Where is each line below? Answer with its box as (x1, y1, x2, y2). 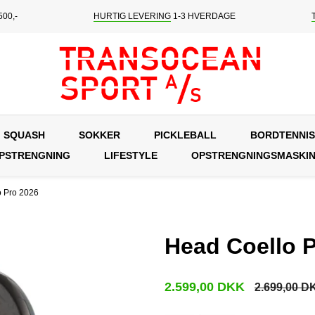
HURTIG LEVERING (93, 11, 171, 21)
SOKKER (79, 129, 120, 141)
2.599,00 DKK (165, 279, 245, 294)
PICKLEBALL (154, 129, 217, 141)
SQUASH (4, 129, 45, 141)
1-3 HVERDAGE (170, 11, 236, 21)
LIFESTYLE (103, 149, 157, 161)
